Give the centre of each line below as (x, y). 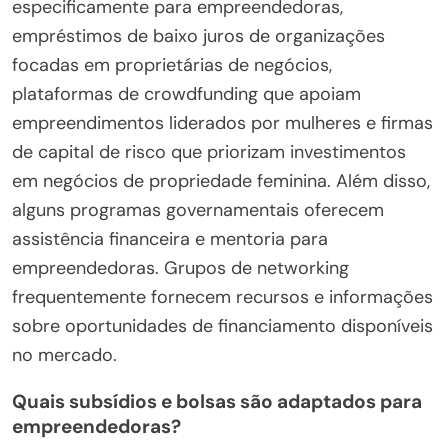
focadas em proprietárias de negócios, (172, 64)
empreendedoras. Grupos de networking (180, 267)
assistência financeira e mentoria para (170, 238)
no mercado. (64, 354)
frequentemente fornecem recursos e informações (222, 296)
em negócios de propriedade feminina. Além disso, (221, 180)
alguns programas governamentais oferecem (198, 209)
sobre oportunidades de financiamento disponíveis (222, 325)
